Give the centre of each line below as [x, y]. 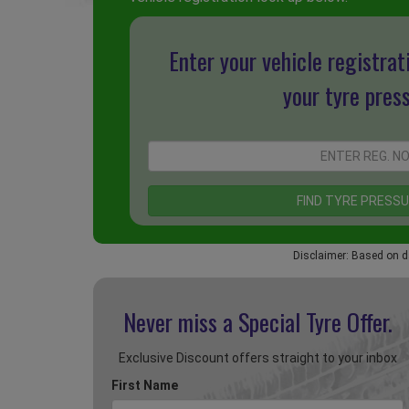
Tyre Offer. [349, 322]
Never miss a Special [214, 322]
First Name [145, 386]
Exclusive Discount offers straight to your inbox [257, 358]
